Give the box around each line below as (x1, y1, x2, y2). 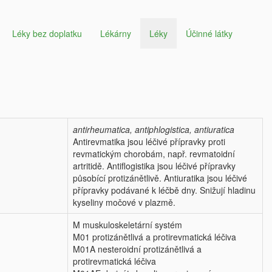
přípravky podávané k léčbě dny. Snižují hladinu (73, 184, 256, 196)
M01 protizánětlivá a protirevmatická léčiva (73, 231, 236, 243)
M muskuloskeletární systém (73, 219, 182, 231)
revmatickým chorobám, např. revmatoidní (73, 148, 235, 160)
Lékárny (100, 27, 131, 39)
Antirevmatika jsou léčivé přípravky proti (73, 135, 225, 148)
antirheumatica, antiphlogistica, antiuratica (73, 123, 234, 135)
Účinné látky (186, 27, 233, 39)
